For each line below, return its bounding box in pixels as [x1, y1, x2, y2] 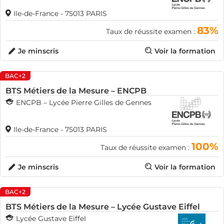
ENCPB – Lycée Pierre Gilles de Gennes [16, 98, 151, 107]
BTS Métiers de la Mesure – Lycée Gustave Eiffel [5, 202, 200, 211]
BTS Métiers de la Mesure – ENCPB [5, 86, 146, 95]
